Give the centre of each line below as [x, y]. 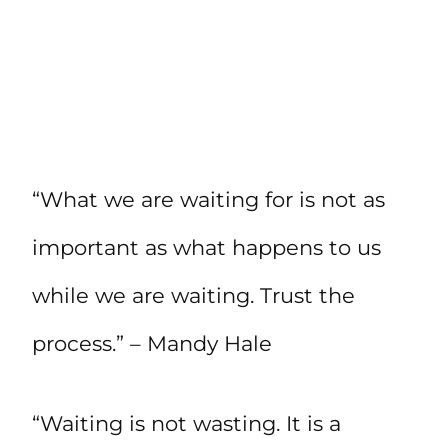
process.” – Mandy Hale [152, 344]
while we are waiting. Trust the [193, 296]
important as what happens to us [206, 248]
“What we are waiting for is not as [208, 200]
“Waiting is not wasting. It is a [186, 424]
